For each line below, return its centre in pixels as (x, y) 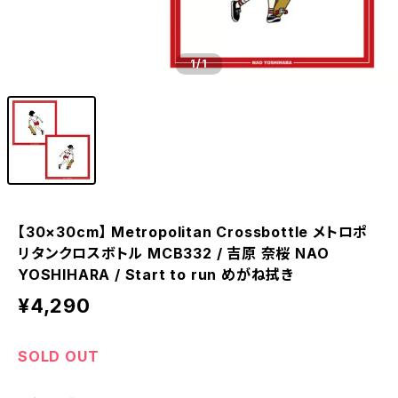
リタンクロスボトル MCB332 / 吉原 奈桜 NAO (174, 253)
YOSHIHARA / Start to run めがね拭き (156, 275)
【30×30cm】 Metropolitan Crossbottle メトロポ (193, 232)
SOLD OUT (59, 356)
